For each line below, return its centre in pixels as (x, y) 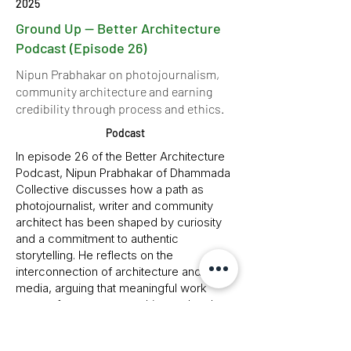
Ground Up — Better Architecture (118, 28)
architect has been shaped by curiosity (119, 222)
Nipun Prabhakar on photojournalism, (118, 74)
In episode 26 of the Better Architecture (120, 156)
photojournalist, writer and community (114, 206)
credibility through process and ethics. (120, 109)
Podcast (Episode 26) (81, 48)
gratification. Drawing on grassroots (109, 337)
